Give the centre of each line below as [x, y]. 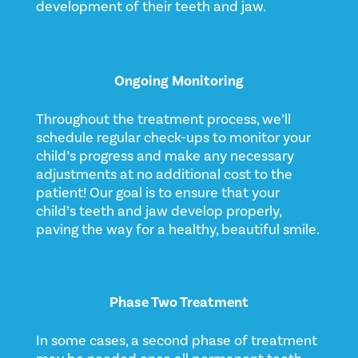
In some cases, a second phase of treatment [176, 340]
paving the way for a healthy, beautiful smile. [177, 229]
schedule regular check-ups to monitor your [173, 137]
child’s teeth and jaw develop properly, [158, 211]
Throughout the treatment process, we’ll [163, 119]
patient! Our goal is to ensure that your [157, 193]
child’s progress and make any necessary [165, 156]
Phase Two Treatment [179, 302]
